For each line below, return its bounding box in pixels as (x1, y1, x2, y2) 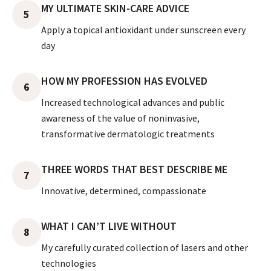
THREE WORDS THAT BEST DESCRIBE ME (41, 162, 227, 176)
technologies (41, 256, 96, 269)
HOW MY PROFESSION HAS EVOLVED (41, 73, 207, 88)
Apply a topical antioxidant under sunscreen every (41, 23, 246, 36)
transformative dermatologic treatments (41, 127, 215, 140)
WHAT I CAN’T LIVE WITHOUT (41, 218, 177, 233)
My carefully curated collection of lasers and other (41, 241, 248, 253)
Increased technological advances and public (41, 96, 224, 108)
